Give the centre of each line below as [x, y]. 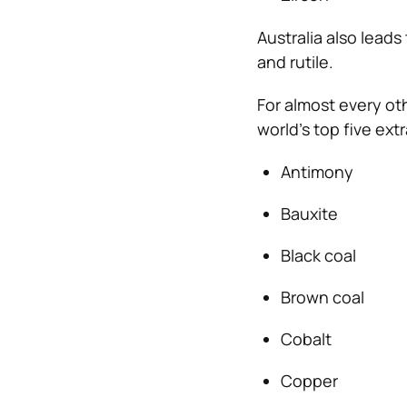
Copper [309, 381]
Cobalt [306, 339]
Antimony [317, 172]
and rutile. [295, 62]
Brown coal [322, 297]
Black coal [318, 255]
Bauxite [309, 213]
